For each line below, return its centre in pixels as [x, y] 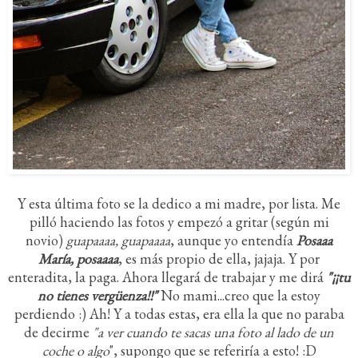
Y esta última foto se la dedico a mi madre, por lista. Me [179, 204]
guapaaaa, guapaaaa [118, 241]
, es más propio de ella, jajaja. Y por [219, 259]
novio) [46, 241]
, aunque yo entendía [233, 241]
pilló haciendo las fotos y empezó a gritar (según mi [179, 222]
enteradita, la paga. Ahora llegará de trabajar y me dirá [167, 277]
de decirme [58, 332]
